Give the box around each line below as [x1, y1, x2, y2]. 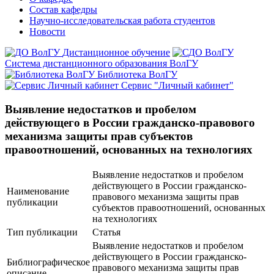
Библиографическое [7, 257, 90, 268]
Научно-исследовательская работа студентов [29, 15, 215, 26]
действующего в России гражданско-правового [5, 116, 255, 129]
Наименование [7, 186, 69, 197]
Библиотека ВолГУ [97, 69, 177, 80]
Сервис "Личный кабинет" [121, 80, 234, 91]
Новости [29, 26, 65, 37]
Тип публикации [7, 227, 78, 238]
